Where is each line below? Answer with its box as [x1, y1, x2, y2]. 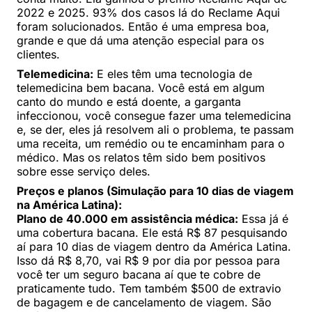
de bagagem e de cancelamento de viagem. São [17, 295, 272, 309]
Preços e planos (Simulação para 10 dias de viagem [17, 183, 294, 198]
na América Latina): [17, 197, 122, 212]
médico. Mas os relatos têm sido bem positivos [17, 150, 265, 164]
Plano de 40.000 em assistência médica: [17, 211, 238, 226]
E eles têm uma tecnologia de [93, 66, 252, 81]
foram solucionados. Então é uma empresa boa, [17, 19, 270, 33]
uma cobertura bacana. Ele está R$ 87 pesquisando [17, 225, 288, 240]
